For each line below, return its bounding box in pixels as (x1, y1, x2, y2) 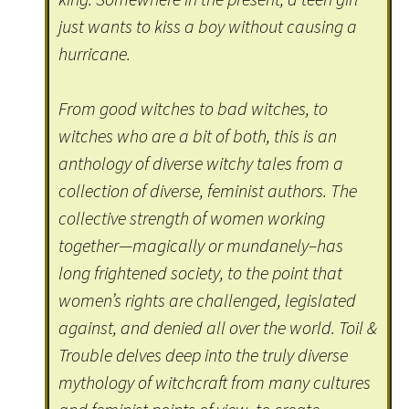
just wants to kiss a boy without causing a (58, 15, 358, 38)
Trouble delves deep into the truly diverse (58, 343, 349, 367)
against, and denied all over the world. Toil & (58, 316, 378, 340)
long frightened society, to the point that (58, 261, 343, 285)
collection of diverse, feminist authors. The (58, 179, 358, 203)
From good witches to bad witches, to (58, 97, 329, 121)
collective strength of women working (58, 206, 326, 230)
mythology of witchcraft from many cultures (58, 371, 372, 394)
